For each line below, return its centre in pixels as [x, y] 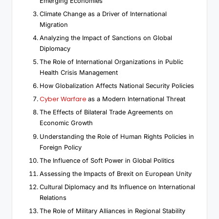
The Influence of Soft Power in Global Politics [107, 160]
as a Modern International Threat [137, 99]
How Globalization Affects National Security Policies [117, 86]
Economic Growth [66, 123]
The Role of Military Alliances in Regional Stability [112, 211]
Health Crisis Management [79, 73]
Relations [53, 197]
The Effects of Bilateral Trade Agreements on [106, 112]
